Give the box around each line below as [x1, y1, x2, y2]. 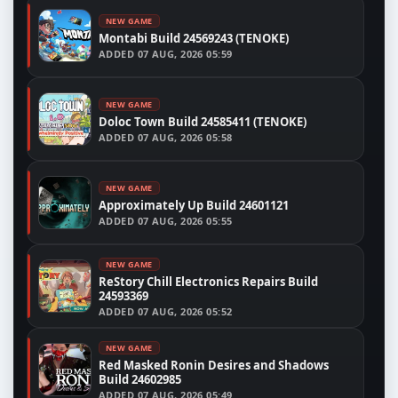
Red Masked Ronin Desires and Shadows [99, 356, 329, 373]
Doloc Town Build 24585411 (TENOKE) [99, 113, 306, 130]
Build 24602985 [99, 370, 181, 387]
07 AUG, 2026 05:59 [137, 46, 233, 60]
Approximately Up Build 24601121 [99, 196, 289, 213]
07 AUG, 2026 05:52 [137, 304, 233, 318]
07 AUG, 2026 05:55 [137, 213, 233, 227]
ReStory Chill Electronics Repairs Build [99, 273, 318, 290]
